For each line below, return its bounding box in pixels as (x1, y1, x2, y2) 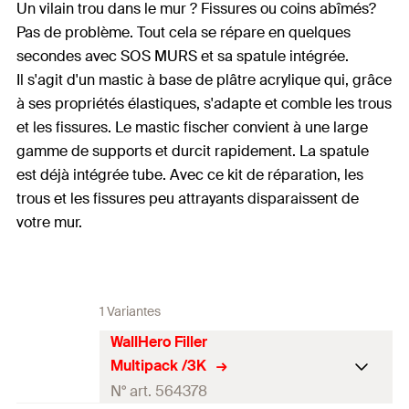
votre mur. (16, 213, 82, 232)
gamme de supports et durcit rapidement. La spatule (16, 142, 369, 161)
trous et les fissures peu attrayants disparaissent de (16, 189, 359, 208)
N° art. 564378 (110, 382, 207, 401)
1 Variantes (100, 303, 161, 320)
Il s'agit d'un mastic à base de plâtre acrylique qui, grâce (16, 70, 392, 89)
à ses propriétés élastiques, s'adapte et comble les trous (16, 94, 392, 113)
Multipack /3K (110, 356, 206, 375)
